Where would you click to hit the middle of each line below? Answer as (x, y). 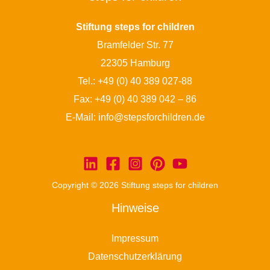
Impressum (135, 238)
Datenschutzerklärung (135, 256)
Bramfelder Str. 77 (135, 45)
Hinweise (135, 208)
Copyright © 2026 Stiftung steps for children (135, 186)
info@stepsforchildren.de (151, 117)
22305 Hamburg (135, 63)
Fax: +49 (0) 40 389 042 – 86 (135, 99)
